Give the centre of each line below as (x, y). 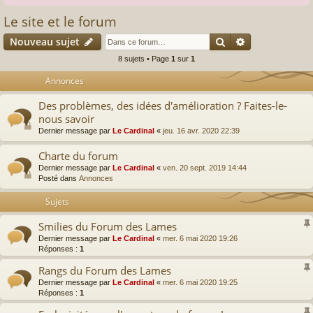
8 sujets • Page (145, 58)
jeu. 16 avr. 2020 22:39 (201, 130)
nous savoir (66, 118)
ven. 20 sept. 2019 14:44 (205, 167)
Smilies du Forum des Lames (108, 226)
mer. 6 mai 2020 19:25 (200, 282)
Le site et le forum (60, 21)
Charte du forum (78, 155)
